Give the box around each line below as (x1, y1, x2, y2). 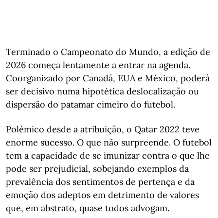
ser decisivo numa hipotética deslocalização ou (6, 86, 199, 97)
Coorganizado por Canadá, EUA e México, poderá (6, 73, 210, 84)
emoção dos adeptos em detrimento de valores (6, 189, 199, 200)
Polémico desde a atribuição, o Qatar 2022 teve (6, 124, 200, 135)
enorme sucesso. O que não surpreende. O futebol (6, 137, 212, 148)
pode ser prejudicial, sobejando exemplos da (6, 163, 189, 174)
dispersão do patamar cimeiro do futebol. (6, 99, 175, 110)
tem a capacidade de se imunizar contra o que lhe (6, 150, 210, 161)
